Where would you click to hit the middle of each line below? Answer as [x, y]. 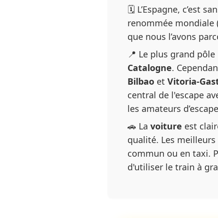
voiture [166, 126]
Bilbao [141, 82]
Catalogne [150, 68]
